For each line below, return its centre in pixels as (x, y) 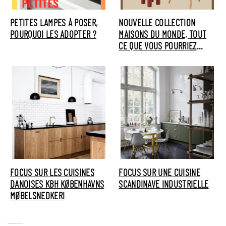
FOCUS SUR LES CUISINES (52, 173)
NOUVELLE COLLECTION (157, 24)
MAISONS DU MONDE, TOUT (163, 35)
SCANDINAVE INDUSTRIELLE (164, 185)
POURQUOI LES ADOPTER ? (53, 35)
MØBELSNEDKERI (38, 196)
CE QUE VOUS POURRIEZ (158, 47)
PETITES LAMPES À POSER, (54, 24)
